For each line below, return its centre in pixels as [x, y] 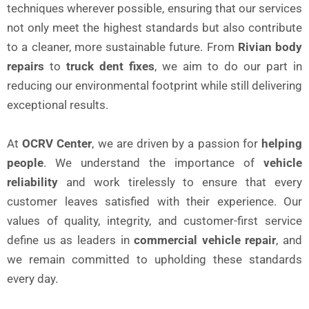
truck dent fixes [110, 67]
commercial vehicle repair [205, 240]
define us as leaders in [71, 240]
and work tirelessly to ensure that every [180, 182]
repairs [26, 67]
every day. [32, 278]
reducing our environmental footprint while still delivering [154, 86]
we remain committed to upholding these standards [154, 259]
